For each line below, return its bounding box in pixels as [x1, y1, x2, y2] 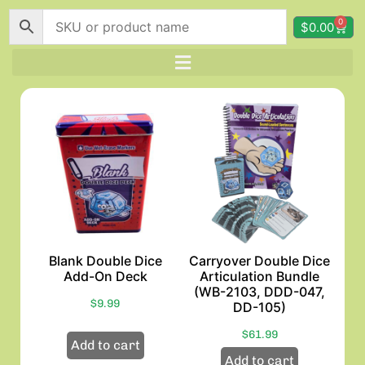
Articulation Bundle [200, 267, 320, 284]
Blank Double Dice [48, 252, 162, 269]
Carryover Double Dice [189, 252, 331, 269]
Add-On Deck [63, 267, 147, 284]
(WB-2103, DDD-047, [194, 283, 326, 300]
